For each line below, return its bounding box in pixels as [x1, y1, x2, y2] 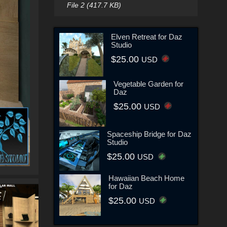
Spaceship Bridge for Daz [107, 130, 192, 139]
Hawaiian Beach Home [108, 173, 185, 182]
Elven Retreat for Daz [110, 32, 182, 41]
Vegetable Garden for [113, 80, 184, 89]
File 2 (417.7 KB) [66, 1, 121, 9]
